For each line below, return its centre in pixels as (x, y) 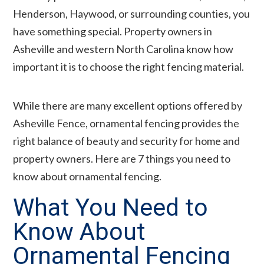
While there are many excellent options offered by (128, 105)
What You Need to (111, 207)
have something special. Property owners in (113, 31)
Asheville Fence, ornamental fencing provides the (126, 123)
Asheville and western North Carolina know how (123, 49)
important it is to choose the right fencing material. (129, 66)
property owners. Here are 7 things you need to (122, 158)
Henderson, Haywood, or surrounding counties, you (132, 13)
